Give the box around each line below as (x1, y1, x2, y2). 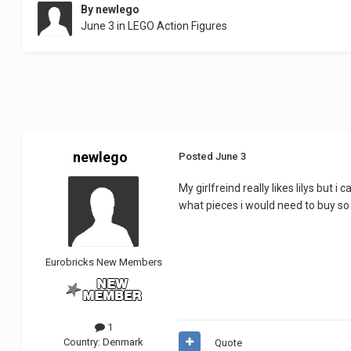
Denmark (103, 335, 144, 348)
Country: (63, 335, 103, 348)
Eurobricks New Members (45, 256, 162, 269)
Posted (179, 150, 216, 163)
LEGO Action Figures (128, 20, 228, 33)
